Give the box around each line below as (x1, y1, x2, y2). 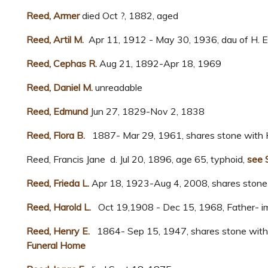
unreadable (93, 81, 142, 94)
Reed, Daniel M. (26, 81, 93, 94)
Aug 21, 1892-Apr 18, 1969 (97, 57, 221, 70)
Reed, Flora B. (26, 129, 85, 142)
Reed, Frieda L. (26, 177, 92, 190)
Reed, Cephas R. (26, 57, 97, 70)
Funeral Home (26, 239, 86, 252)
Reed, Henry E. (26, 225, 92, 237)
